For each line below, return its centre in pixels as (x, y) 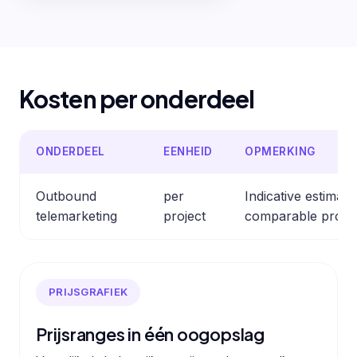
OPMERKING (280, 151)
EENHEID (188, 151)
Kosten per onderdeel (137, 99)
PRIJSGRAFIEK (88, 292)
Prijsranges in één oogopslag (150, 334)
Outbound (66, 196)
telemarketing (76, 216)
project (184, 216)
